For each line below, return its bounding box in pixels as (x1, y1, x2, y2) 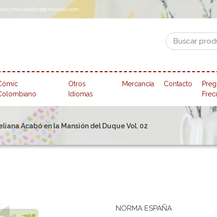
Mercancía (122, 80, 155, 88)
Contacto (164, 80, 193, 88)
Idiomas (68, 90, 93, 98)
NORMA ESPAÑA (116, 204, 172, 213)
